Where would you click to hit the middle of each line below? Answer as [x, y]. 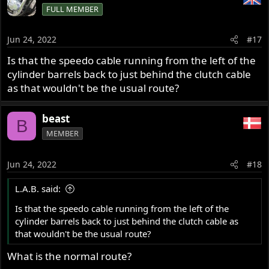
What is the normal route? [70, 256]
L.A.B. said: [38, 188]
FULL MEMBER [73, 9]
